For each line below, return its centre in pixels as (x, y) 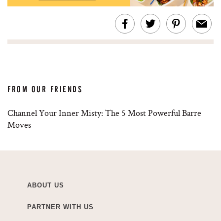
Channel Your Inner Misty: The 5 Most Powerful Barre (104, 113)
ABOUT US (46, 185)
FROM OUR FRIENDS (45, 90)
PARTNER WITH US (60, 207)
